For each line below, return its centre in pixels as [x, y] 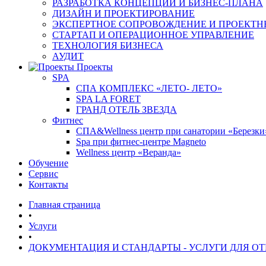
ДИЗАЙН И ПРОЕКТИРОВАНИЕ [123, 13]
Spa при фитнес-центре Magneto [141, 142]
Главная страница [64, 205]
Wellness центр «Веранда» [129, 152]
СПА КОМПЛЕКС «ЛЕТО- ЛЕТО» [149, 88]
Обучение [48, 163]
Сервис [43, 174]
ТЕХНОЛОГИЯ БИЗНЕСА [108, 45]
